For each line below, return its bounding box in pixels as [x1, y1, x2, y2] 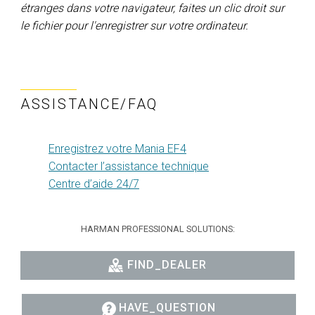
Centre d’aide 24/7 [49, 176, 139, 191]
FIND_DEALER [127, 257, 207, 271]
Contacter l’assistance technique [49, 159, 209, 173]
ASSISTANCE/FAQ [20, 95, 159, 112]
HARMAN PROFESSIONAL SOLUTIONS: [80, 223, 235, 234]
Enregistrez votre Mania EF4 [49, 141, 186, 155]
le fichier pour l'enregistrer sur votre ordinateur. [20, 18, 248, 32]
